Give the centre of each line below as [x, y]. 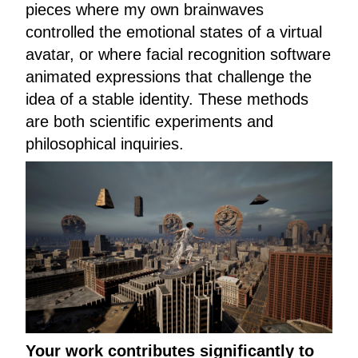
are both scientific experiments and [149, 121]
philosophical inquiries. [105, 143]
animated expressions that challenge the [169, 76]
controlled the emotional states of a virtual [174, 32]
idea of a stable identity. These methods [167, 99]
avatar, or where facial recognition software [178, 54]
